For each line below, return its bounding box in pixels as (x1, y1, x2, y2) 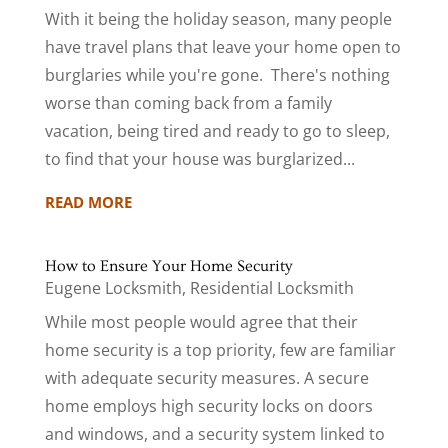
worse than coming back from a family (44, 92, 332, 115)
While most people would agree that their (44, 311, 358, 334)
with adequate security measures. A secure (44, 367, 369, 390)
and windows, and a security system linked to (44, 423, 385, 446)
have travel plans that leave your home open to (44, 36, 401, 59)
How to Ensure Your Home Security (44, 257, 292, 276)
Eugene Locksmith (44, 277, 182, 300)
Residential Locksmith (189, 277, 354, 300)
